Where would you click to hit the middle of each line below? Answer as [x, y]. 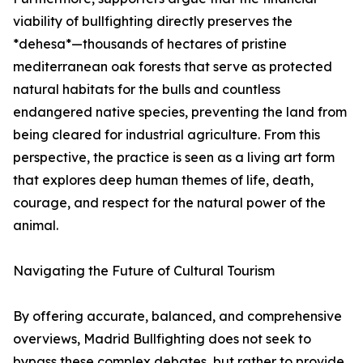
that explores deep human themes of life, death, [163, 180]
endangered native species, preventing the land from [180, 112]
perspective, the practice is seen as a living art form [174, 158]
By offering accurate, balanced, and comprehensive [177, 316]
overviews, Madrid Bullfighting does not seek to [162, 339]
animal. [36, 226]
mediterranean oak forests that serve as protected [173, 67]
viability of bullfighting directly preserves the [153, 21]
